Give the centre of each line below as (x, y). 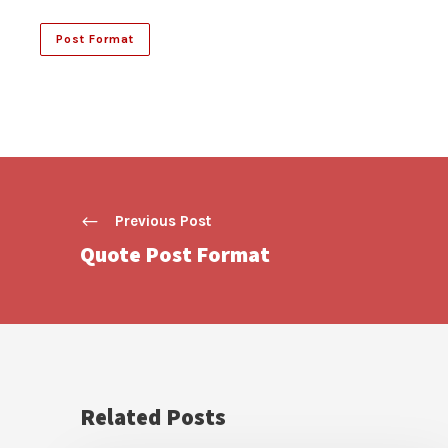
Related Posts (153, 416)
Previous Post (163, 220)
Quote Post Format (175, 253)
